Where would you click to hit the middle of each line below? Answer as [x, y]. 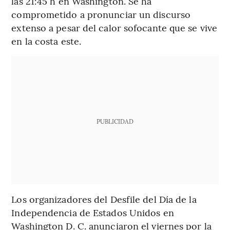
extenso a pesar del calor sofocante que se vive [114, 27]
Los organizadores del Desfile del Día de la [104, 199]
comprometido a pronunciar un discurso [101, 14]
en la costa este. [46, 41]
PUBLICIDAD [115, 121]
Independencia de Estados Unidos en [93, 212]
